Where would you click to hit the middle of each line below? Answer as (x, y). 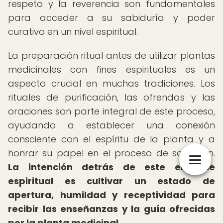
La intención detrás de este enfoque (111, 167)
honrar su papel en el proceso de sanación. (111, 153)
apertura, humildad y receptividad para (111, 195)
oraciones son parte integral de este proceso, (111, 111)
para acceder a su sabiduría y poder (111, 18)
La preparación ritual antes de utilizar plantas (111, 56)
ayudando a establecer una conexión (111, 125)
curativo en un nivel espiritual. (73, 32)
